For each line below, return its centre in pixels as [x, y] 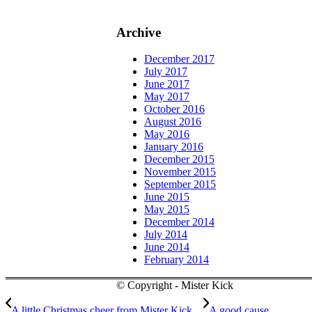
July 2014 [166, 235]
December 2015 [179, 159]
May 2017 [167, 97]
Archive [139, 32]
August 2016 [173, 122]
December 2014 [179, 222]
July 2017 [166, 72]
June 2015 [167, 197]
